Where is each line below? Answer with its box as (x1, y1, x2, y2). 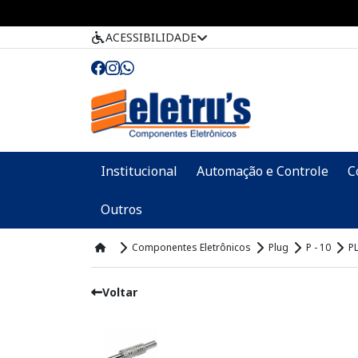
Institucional (101, 162, 177, 181)
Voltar (102, 284, 137, 300)
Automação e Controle (197, 162, 328, 181)
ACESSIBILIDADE (105, 30, 197, 45)
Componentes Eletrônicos (132, 241, 251, 255)
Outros (101, 201, 142, 219)
